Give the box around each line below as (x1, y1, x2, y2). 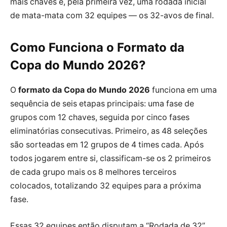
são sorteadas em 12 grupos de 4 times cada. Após (10, 140, 204, 150)
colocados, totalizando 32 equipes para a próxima (10, 181, 201, 191)
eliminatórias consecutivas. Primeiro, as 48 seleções (10, 126, 207, 136)
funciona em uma (150, 85, 217, 95)
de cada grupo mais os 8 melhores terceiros (10, 167, 176, 177)
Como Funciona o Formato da (10, 40, 184, 55)
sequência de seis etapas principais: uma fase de (10, 99, 194, 109)
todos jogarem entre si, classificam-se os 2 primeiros (10, 154, 211, 164)
